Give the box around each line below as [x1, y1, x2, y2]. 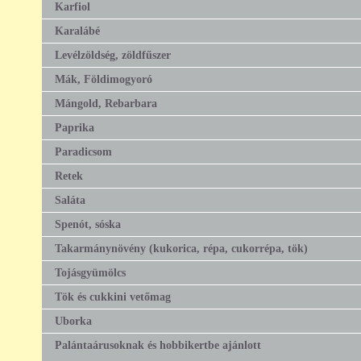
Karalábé [55, 23, 100, 37]
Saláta [55, 193, 85, 206]
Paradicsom [55, 144, 112, 158]
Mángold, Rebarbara [55, 96, 157, 110]
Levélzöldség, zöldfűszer [55, 48, 171, 61]
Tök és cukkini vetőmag [55, 289, 171, 303]
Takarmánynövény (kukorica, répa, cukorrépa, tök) [55, 241, 308, 255]
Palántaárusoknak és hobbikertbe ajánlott [55, 338, 261, 351]
